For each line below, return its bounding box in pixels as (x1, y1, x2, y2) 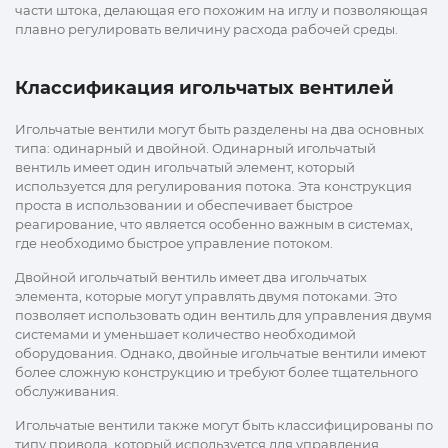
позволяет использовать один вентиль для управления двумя (15, 307, 432, 324)
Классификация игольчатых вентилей (15, 77, 394, 100)
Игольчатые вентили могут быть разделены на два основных (15, 121, 424, 138)
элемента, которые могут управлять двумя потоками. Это (15, 288, 397, 305)
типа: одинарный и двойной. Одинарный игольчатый (15, 140, 376, 157)
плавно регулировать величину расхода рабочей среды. (15, 21, 398, 38)
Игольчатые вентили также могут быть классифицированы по (15, 417, 433, 434)
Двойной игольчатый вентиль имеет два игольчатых (15, 269, 367, 286)
